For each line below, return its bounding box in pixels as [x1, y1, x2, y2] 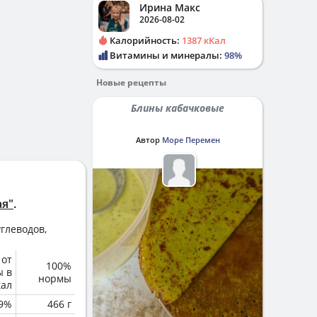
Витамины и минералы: [108, 49, 224, 62]
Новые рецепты [96, 76, 166, 88]
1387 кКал [182, 34, 226, 47]
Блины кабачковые [137, 101, 224, 115]
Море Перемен [161, 134, 220, 145]
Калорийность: [108, 34, 182, 47]
